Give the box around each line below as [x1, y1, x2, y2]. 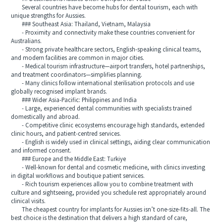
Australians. [11, 38, 42, 45]
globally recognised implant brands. [11, 88, 108, 95]
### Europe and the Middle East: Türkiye [11, 156, 126, 163]
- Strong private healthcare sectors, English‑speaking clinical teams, [11, 46, 202, 53]
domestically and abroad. [11, 113, 80, 120]
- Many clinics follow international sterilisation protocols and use [11, 80, 195, 87]
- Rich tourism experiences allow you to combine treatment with [11, 181, 194, 188]
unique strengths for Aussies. [11, 12, 86, 19]
